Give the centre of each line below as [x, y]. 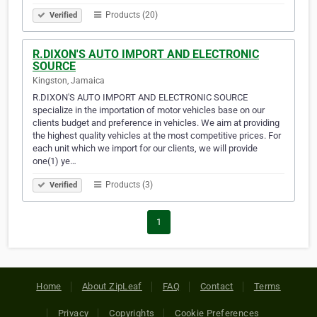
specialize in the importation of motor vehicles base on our [149, 110]
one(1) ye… [54, 161]
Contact [217, 287]
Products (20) [131, 15]
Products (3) [128, 185]
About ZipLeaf [112, 287]
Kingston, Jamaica [69, 81]
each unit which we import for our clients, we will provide [145, 149]
